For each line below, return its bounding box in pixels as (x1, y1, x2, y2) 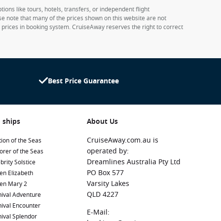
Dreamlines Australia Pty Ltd (87, 157, 181, 167)
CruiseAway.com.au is (87, 135, 158, 146)
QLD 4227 (87, 189, 118, 200)
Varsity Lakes (87, 179, 129, 189)
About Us (87, 116, 118, 127)
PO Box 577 (87, 168, 124, 178)
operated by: (87, 146, 129, 156)
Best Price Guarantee (48, 76, 119, 86)
